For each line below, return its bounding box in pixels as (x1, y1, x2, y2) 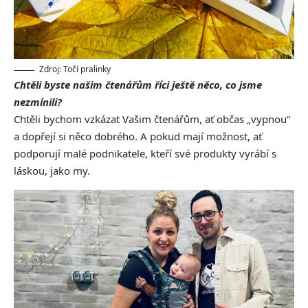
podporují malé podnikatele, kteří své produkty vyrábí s (14, 146, 276, 161)
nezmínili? (14, 95, 62, 109)
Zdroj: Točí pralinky (39, 63, 111, 76)
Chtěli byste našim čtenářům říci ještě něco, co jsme (14, 78, 262, 92)
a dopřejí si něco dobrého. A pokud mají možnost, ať (14, 129, 262, 144)
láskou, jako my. (14, 164, 90, 178)
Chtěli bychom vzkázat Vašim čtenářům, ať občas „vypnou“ (14, 112, 290, 126)
